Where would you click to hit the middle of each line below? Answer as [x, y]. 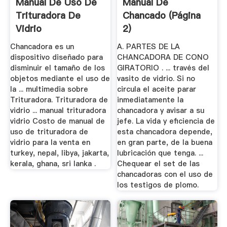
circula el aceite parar [157, 89]
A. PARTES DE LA [149, 46]
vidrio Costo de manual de [57, 121]
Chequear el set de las [159, 163]
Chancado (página [162, 16]
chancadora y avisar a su [161, 110]
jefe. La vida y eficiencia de [166, 121]
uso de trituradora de [49, 131]
